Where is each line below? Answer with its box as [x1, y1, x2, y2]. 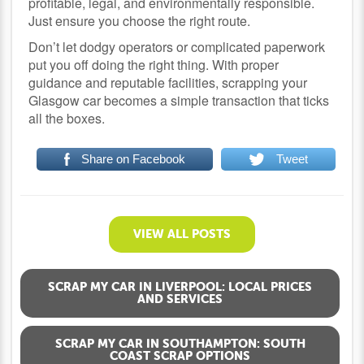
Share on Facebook [81, 151, 186, 166]
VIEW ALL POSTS [133, 226, 231, 241]
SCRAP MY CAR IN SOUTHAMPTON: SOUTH [54, 336, 305, 351]
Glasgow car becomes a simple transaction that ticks [28, 90, 330, 110]
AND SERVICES [137, 291, 223, 306]
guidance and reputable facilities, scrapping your [28, 72, 308, 92]
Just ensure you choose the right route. [28, 11, 251, 30]
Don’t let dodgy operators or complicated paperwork [28, 37, 326, 56]
